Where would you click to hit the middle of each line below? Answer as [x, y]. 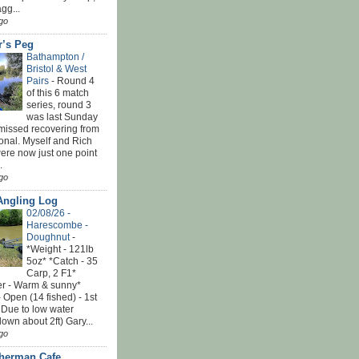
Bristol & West [56, 69]
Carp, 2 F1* [51, 273]
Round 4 [76, 81]
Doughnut [49, 237]
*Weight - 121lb [60, 249]
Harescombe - [57, 225]
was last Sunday [62, 117]
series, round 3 [59, 105]
